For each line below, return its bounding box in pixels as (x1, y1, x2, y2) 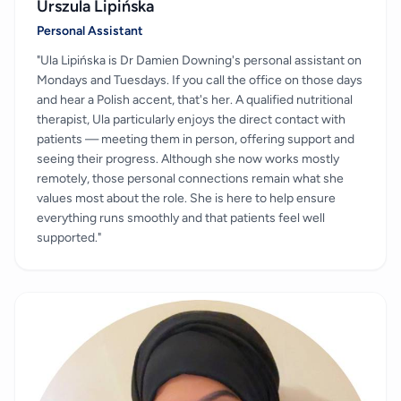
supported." (37, 229, 101, 245)
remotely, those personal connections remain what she (37, 170, 344, 186)
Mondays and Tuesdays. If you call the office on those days (37, 72, 363, 88)
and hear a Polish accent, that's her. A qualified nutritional (37, 91, 353, 107)
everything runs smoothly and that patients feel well (37, 209, 325, 226)
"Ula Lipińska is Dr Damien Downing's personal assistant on (37, 52, 362, 68)
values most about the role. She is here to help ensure (37, 190, 336, 206)
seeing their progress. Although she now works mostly (37, 150, 339, 166)
